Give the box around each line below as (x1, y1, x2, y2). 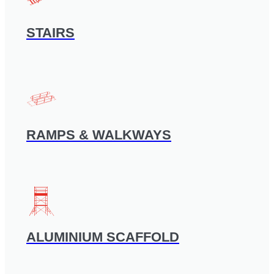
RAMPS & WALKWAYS (26, 127, 171, 143)
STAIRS (26, 25, 75, 41)
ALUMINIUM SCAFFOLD (26, 229, 179, 245)
